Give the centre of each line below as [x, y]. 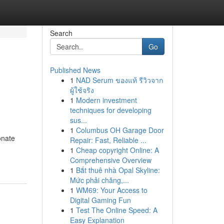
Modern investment [106, 100]
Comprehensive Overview [110, 160]
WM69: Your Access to [111, 190]
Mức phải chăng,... [99, 180]
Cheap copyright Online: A [117, 150]
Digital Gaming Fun [100, 200]
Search [61, 33]
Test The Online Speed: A [116, 210]
